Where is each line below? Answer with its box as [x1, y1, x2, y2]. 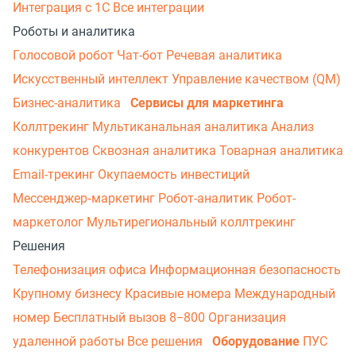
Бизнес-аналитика [13, 95, 124, 110]
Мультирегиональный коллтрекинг [87, 214, 296, 230]
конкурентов [13, 142, 92, 158]
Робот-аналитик [158, 190, 257, 206]
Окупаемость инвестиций [98, 166, 250, 182]
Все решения [127, 333, 206, 349]
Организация [208, 309, 286, 325]
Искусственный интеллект [13, 71, 172, 87]
